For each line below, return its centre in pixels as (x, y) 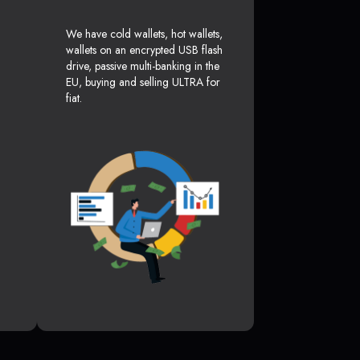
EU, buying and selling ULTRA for (143, 82)
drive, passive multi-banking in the (143, 66)
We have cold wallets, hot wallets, (144, 34)
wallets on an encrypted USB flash (144, 50)
